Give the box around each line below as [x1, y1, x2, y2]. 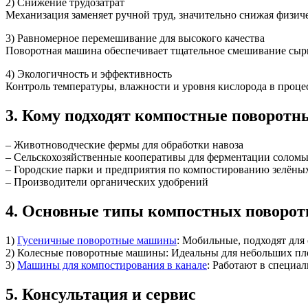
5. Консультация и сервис [5, 285, 196, 303]
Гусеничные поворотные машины [17, 234, 177, 247]
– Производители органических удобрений [5, 176, 208, 188]
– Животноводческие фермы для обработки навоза [5, 139, 243, 151]
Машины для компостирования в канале [17, 259, 207, 272]
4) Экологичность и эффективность [5, 68, 172, 80]
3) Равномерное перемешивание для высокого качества [5, 32, 265, 45]
